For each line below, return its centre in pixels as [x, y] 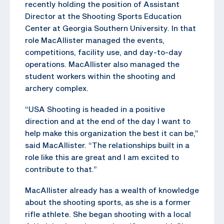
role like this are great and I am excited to [102, 157]
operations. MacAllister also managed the [102, 64]
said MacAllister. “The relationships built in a [107, 145]
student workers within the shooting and [100, 76]
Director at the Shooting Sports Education [103, 16]
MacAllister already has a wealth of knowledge [112, 190]
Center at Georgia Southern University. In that [110, 28]
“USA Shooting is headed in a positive [95, 109]
